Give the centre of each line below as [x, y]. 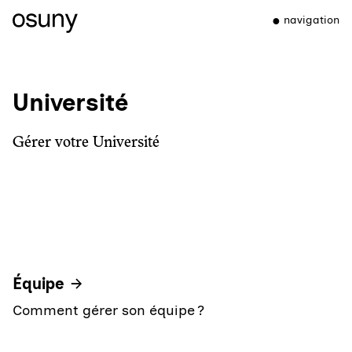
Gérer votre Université [86, 143]
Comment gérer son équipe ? [108, 310]
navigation [312, 20]
